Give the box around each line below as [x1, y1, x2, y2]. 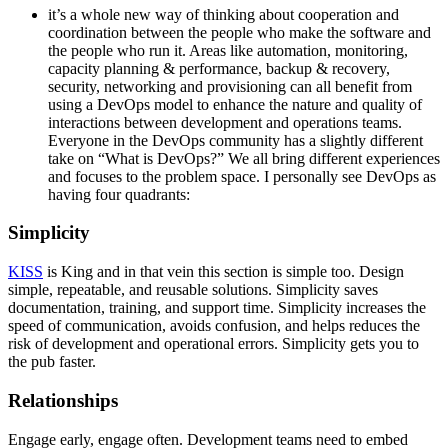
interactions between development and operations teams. [48, 113, 402, 131]
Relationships [8, 389, 118, 411]
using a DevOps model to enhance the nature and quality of [48, 95, 422, 113]
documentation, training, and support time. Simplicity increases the [8, 299, 426, 317]
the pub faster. [8, 353, 96, 371]
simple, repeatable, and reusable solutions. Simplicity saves [8, 281, 378, 299]
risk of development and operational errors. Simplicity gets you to [8, 335, 419, 353]
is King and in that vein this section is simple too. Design [43, 263, 404, 281]
